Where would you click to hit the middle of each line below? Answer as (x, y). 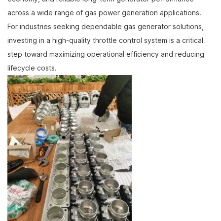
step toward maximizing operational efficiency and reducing (106, 54)
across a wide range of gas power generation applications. (104, 13)
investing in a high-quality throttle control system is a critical (105, 40)
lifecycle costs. (32, 68)
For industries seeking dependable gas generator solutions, (106, 27)
